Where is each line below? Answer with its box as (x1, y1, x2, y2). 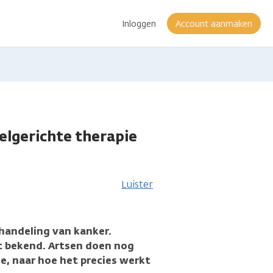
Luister (121, 177, 153, 191)
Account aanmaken (175, 18, 252, 30)
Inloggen (122, 18, 156, 30)
